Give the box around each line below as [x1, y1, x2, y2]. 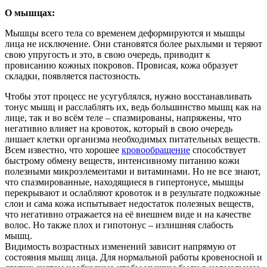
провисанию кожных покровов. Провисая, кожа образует [5, 60, 238, 70]
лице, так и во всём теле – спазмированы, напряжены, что [5, 112, 241, 123]
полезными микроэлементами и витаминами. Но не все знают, [5, 166, 260, 176]
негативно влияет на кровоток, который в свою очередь [5, 123, 232, 133]
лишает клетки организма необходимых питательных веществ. [5, 133, 260, 144]
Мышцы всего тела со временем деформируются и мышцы [5, 27, 245, 38]
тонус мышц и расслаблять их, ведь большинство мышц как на [5, 101, 261, 112]
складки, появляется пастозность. [5, 70, 141, 81]
